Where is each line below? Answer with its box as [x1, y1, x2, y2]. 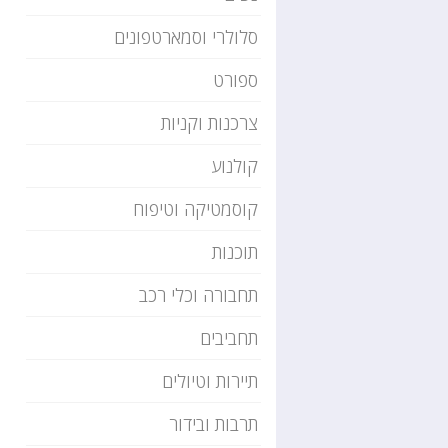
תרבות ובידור [169, 412, 258, 436]
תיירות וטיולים [162, 369, 258, 393]
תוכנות [212, 240, 258, 264]
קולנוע [211, 154, 258, 178]
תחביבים [200, 326, 258, 350]
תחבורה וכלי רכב [139, 283, 258, 307]
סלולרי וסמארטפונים [114, 25, 258, 49]
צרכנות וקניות [161, 111, 258, 135]
